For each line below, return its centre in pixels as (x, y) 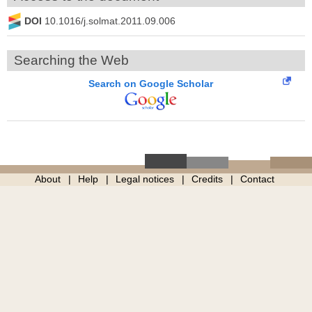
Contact (257, 179)
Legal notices (145, 179)
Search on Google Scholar (151, 83)
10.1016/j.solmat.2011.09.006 (110, 21)
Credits (207, 179)
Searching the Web (71, 60)
